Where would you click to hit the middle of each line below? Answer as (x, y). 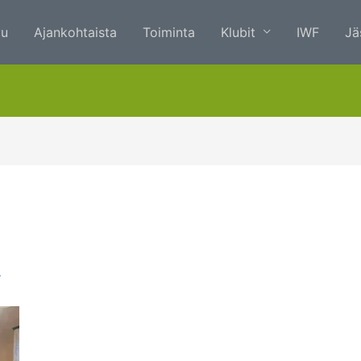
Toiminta (169, 32)
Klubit (238, 32)
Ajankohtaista (75, 32)
